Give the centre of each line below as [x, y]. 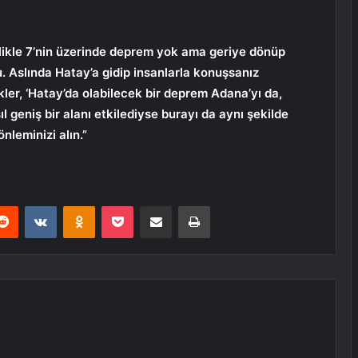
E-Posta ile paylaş [187, 206]
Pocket [150, 206]
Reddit [34, 206]
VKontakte [82, 206]
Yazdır [225, 206]
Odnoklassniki [129, 206]
